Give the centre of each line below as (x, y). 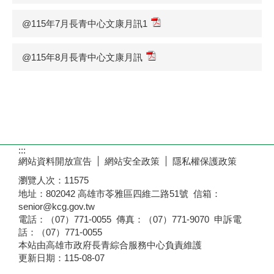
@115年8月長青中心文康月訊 (82, 57)
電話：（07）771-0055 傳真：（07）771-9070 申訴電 (130, 219)
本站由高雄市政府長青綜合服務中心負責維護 (110, 245)
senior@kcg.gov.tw (57, 206)
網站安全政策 (132, 161)
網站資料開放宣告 (55, 161)
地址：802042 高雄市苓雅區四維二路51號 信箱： (120, 193)
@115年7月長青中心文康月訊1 (85, 23)
